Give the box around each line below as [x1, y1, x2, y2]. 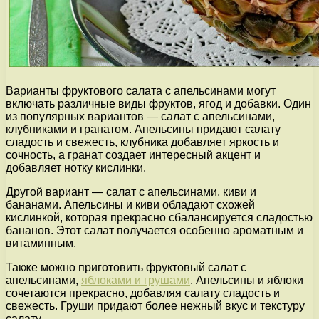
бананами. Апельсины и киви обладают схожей [6, 199, 255, 211]
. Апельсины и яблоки [190, 274, 303, 287]
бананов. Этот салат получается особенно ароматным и [6, 224, 303, 237]
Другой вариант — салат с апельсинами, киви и [6, 186, 256, 199]
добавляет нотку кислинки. [6, 162, 146, 174]
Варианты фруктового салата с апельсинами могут [6, 85, 276, 98]
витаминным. [6, 237, 76, 250]
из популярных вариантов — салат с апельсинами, [6, 110, 275, 123]
